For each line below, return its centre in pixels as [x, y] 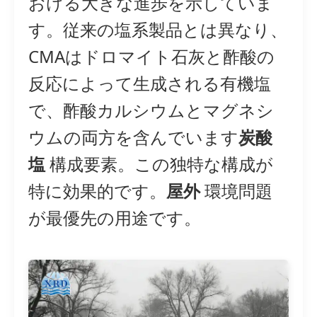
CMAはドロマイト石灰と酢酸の [151, 57]
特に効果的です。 [97, 191]
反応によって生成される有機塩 [150, 83]
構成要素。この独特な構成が [159, 164]
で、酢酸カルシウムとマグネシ [151, 110]
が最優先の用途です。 [115, 218]
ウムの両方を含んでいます [133, 137]
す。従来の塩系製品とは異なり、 [158, 30]
